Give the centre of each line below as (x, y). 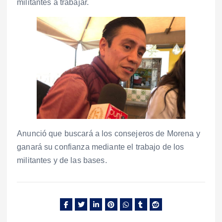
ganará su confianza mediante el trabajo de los (101, 147)
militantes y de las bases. (62, 161)
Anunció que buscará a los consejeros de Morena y (109, 134)
